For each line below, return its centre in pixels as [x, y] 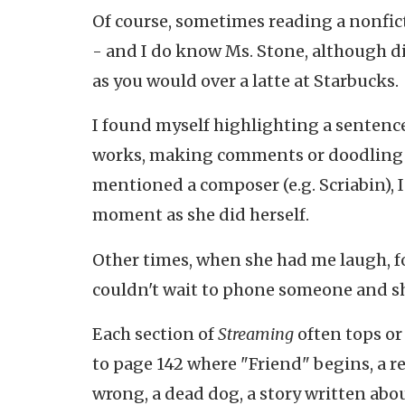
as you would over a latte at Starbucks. [245, 80]
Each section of [155, 334]
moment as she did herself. [201, 215]
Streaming [258, 334]
